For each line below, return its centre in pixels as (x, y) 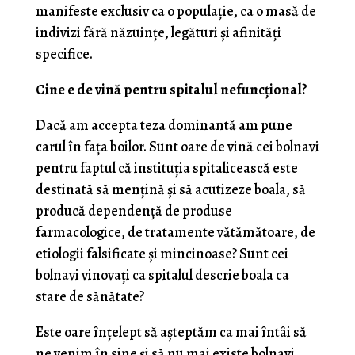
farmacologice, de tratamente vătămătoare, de (175, 232)
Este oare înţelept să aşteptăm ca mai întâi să (171, 332)
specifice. (64, 54)
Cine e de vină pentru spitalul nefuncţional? (171, 90)
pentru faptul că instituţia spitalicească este (166, 168)
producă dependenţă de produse (134, 211)
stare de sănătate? (90, 296)
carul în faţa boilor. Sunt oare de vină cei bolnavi (177, 147)
